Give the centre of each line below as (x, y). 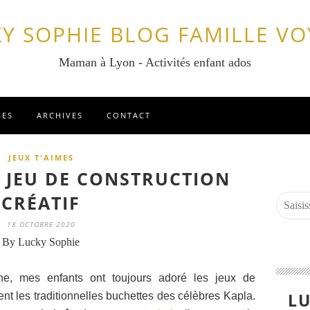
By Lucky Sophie (41, 242)
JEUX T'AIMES (41, 157)
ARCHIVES (60, 115)
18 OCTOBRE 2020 (41, 224)
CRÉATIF (41, 203)
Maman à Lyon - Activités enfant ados (155, 62)
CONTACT (129, 115)
